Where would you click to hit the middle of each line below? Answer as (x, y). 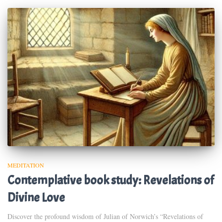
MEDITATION (26, 165)
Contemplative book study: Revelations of (111, 180)
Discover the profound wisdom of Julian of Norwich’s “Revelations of (105, 216)
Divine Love (36, 197)
